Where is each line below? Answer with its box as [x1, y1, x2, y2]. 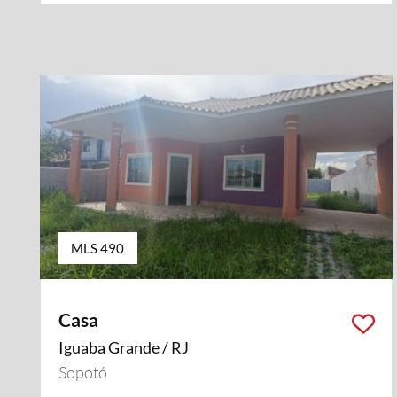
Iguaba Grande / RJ [58, 338, 189, 357]
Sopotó [58, 362, 107, 382]
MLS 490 [71, 239, 124, 256]
